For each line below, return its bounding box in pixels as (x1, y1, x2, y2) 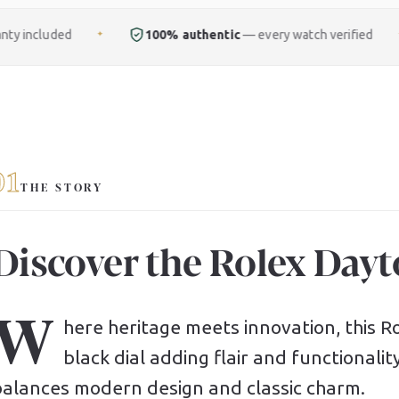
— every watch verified (142, 27, 276, 42)
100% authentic (47, 27, 143, 42)
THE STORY (20, 183, 104, 195)
